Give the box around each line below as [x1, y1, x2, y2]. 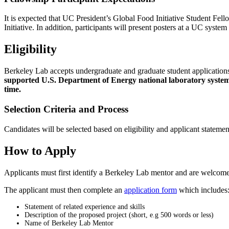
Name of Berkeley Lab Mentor [25, 219, 113, 227]
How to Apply [4, 144, 76, 157]
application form [124, 185, 177, 194]
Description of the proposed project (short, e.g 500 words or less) [25, 211, 214, 219]
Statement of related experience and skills [25, 202, 145, 211]
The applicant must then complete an [4, 185, 124, 194]
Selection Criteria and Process [4, 104, 128, 114]
